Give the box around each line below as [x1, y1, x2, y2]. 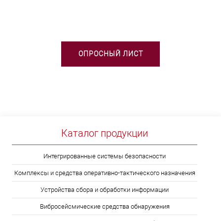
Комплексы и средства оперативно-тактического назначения [14, 169, 195, 177]
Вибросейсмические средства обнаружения [39, 202, 170, 210]
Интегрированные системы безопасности [43, 152, 166, 160]
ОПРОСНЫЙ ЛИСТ [78, 49, 143, 58]
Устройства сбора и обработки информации [40, 185, 169, 193]
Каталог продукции [61, 127, 148, 139]
